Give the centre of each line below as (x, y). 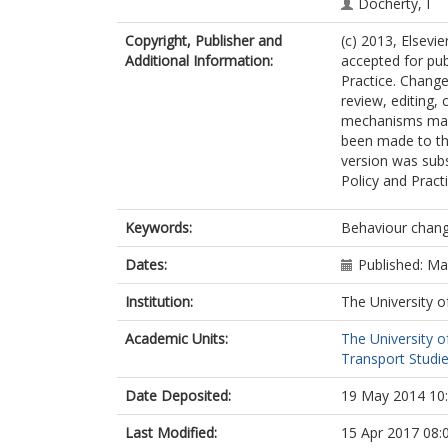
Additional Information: (199, 60)
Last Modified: (171, 432)
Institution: (159, 301)
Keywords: (158, 227)
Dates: (146, 264)
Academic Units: (176, 338)
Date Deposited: (178, 395)
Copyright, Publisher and (203, 40)
